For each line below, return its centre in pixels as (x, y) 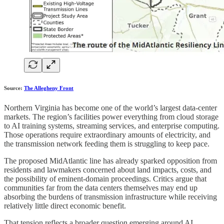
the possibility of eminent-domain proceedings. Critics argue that (105, 178)
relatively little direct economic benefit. (65, 205)
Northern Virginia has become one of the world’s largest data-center (110, 107)
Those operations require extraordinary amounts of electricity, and (107, 134)
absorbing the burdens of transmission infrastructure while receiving (110, 196)
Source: (14, 88)
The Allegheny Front (49, 88)
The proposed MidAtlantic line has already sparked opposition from (110, 160)
